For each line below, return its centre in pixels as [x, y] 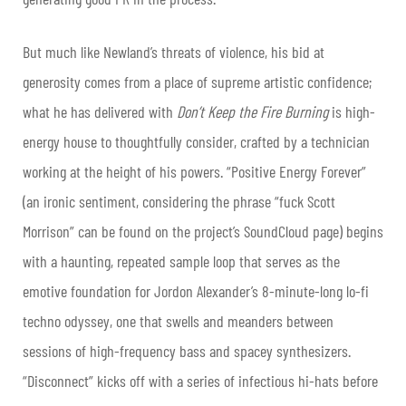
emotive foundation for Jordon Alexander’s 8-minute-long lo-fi [196, 291]
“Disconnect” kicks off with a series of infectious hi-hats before [200, 381]
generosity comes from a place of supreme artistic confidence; [197, 82]
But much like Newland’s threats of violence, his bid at [174, 52]
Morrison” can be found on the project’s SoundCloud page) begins [203, 232]
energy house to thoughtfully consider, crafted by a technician [196, 142]
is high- [353, 112]
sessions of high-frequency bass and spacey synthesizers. [187, 351]
